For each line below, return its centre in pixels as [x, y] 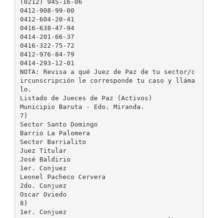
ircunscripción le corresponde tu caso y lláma [107, 80]
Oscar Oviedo [43, 194]
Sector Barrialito [53, 142]
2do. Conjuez [43, 185]
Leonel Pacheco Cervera [63, 177]
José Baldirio [45, 159]
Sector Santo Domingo [59, 124]
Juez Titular [43, 150]
